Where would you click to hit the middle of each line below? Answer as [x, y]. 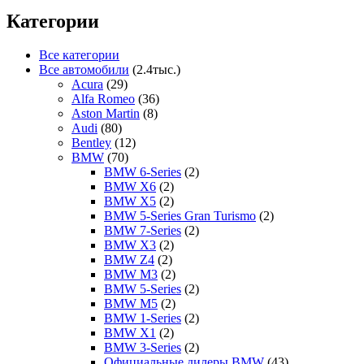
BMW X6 [130, 187]
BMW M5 [131, 304]
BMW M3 [131, 275]
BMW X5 [130, 201]
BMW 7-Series [143, 231]
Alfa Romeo [103, 99]
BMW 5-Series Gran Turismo [180, 216]
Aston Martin [106, 114]
